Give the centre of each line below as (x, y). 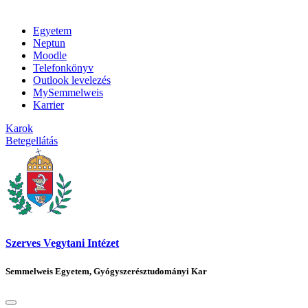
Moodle (50, 56)
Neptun (49, 43)
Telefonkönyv (63, 68)
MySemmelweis (68, 93)
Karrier (48, 105)
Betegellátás (32, 141)
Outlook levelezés (72, 80)
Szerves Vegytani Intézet (62, 243)
